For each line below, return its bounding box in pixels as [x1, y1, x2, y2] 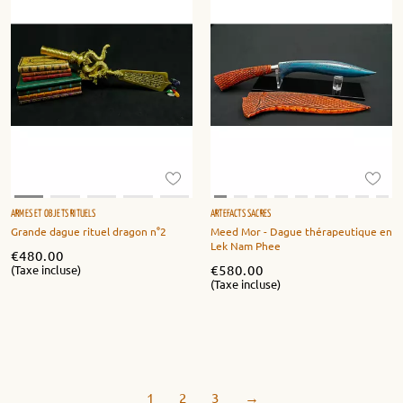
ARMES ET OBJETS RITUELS [11, 209, 96, 219]
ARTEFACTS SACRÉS [210, 209, 272, 219]
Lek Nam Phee [210, 238, 281, 254]
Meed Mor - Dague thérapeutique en [210, 224, 392, 239]
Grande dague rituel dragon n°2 [11, 224, 166, 239]
